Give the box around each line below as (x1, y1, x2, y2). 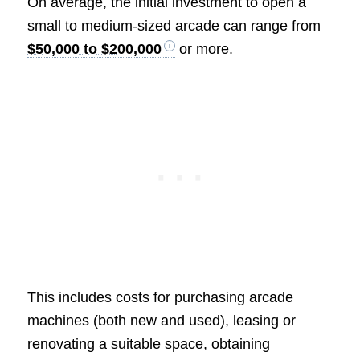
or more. (174, 40, 233, 57)
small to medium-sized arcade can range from (27, 17, 321, 34)
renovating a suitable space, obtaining (27, 336, 270, 353)
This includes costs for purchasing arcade (27, 289, 293, 306)
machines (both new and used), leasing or (27, 313, 296, 329)
